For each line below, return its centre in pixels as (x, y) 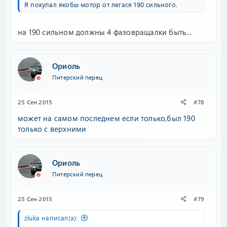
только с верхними (52, 129)
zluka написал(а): (51, 218)
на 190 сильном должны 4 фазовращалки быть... (105, 32)
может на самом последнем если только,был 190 (106, 118)
